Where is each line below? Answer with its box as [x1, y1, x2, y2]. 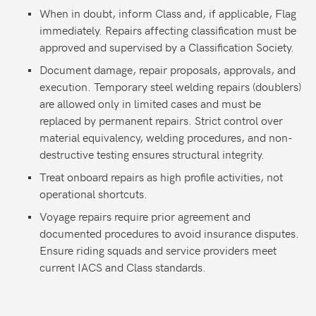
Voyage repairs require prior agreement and [39, 208, 250, 224]
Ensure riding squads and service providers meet [39, 242, 276, 257]
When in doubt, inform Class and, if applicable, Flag [39, 5, 296, 20]
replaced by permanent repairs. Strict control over [39, 112, 283, 128]
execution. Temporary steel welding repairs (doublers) [39, 78, 301, 94]
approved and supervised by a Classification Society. [39, 39, 294, 54]
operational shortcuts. [39, 186, 147, 201]
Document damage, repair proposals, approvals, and [39, 61, 296, 77]
